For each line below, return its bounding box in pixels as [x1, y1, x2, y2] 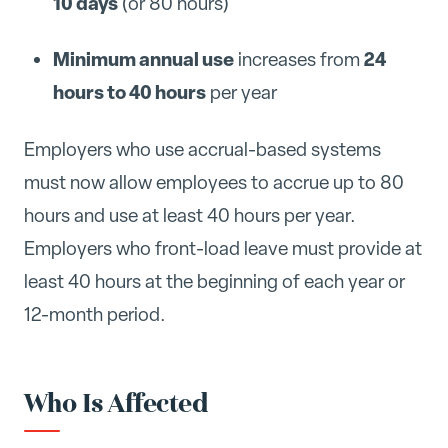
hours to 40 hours [52, 79, 206, 106]
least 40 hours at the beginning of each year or [24, 269, 405, 294]
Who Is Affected [24, 385, 209, 422]
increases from [233, 47, 364, 73]
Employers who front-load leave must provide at [24, 236, 422, 261]
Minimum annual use [52, 46, 234, 73]
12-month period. [24, 302, 166, 327]
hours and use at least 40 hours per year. [24, 203, 356, 228]
